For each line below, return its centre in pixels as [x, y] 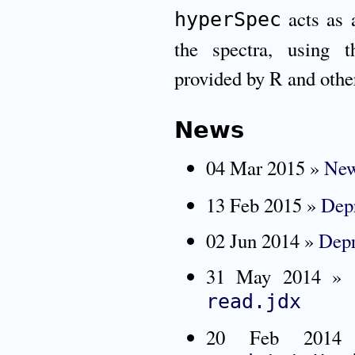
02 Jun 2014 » [262, 240]
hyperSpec [227, 19]
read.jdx [253, 302]
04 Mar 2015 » [265, 168]
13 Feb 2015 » [263, 204]
